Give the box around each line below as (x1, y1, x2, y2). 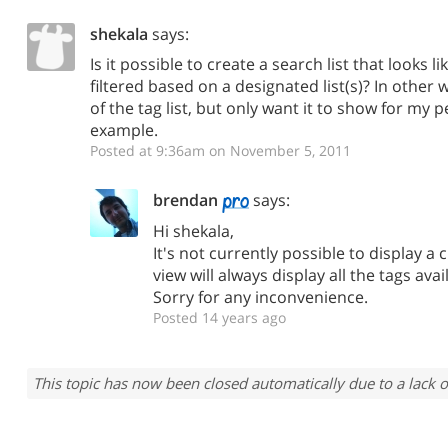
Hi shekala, (153, 219, 234, 242)
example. (90, 119, 158, 141)
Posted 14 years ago (153, 307, 286, 327)
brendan (153, 189, 218, 211)
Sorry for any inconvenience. (153, 285, 368, 308)
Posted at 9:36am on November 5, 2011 (90, 141, 351, 160)
